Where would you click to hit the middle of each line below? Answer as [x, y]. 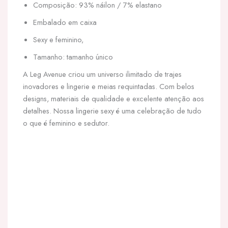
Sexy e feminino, [58, 39]
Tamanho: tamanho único [73, 57]
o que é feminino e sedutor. [66, 123]
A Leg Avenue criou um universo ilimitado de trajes [102, 74]
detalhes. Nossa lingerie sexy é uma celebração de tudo [112, 111]
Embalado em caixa [65, 22]
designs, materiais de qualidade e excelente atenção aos [113, 98]
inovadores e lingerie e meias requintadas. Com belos [109, 86]
